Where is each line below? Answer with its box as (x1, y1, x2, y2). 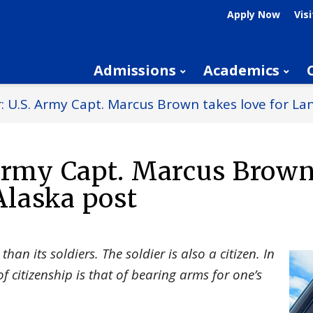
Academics (203, 61, 279, 80)
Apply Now (227, 8, 280, 21)
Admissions (94, 61, 176, 80)
